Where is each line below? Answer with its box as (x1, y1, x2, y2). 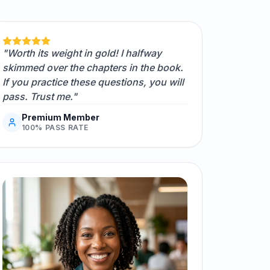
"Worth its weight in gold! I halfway (2, 47, 162, 59)
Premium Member (21, 112, 99, 122)
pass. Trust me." (2, 90, 77, 102)
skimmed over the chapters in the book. (2, 61, 183, 74)
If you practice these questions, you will (2, 76, 184, 88)
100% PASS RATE (21, 123, 89, 132)
